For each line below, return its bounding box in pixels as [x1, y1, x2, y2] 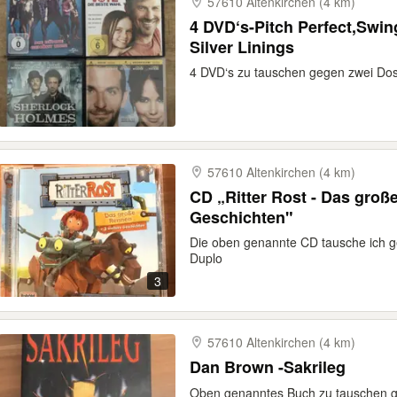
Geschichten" [190, 206, 293, 229]
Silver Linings [190, 35, 294, 58]
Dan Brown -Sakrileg [190, 355, 346, 378]
